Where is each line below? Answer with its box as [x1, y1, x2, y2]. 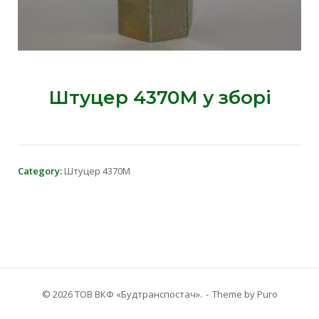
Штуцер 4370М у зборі [48, 85, 271, 109]
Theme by [211, 287, 257, 300]
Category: [18, 164, 64, 177]
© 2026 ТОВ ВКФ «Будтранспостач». [41, 287, 202, 300]
